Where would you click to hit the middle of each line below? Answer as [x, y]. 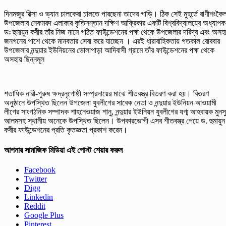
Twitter [36, 179]
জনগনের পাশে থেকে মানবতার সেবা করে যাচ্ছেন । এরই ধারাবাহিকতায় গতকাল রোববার [112, 41]
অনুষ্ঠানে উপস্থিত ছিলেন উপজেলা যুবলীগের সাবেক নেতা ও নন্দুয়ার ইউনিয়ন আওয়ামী [110, 103]
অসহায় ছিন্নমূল [24, 60]
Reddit [35, 206]
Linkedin [39, 197]
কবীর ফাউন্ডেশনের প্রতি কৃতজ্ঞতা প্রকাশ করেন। [66, 130]
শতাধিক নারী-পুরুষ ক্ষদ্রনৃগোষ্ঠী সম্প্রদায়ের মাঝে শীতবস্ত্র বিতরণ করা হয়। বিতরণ [106, 94]
